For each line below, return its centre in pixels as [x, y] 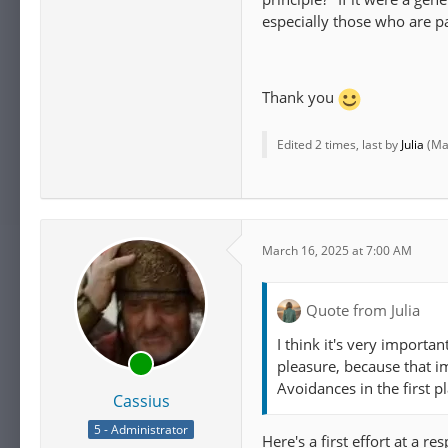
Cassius [141, 400]
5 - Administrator [141, 430]
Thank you [300, 97]
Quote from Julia [363, 310]
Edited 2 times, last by [339, 144]
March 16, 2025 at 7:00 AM [337, 251]
